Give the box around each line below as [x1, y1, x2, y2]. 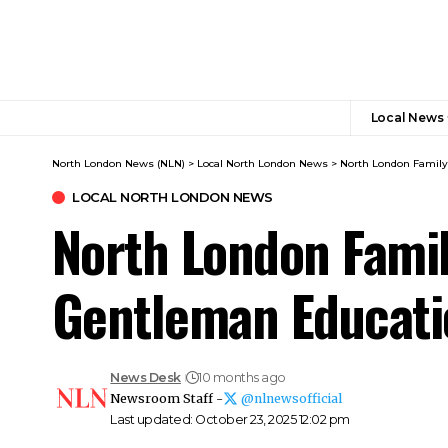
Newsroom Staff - [110, 391, 224, 406]
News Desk [110, 370, 181, 385]
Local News [370, 110, 444, 125]
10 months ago [198, 370, 286, 385]
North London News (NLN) [52, 157, 185, 170]
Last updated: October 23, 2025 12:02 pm [110, 412, 350, 427]
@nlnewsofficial [241, 391, 343, 406]
